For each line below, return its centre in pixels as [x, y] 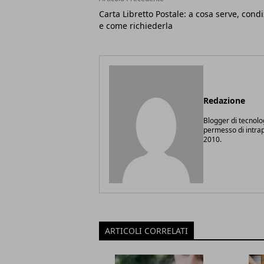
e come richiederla [136, 26]
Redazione [224, 100]
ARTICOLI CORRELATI [146, 231]
